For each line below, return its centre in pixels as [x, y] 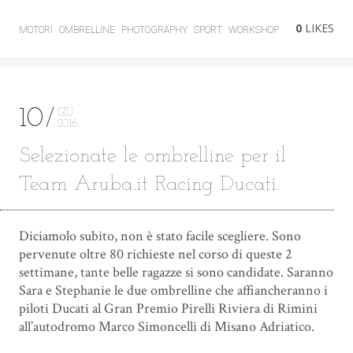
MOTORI [35, 30]
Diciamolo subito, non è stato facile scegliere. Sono [160, 236]
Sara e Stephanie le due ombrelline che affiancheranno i [173, 291]
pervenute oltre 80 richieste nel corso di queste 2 [155, 255]
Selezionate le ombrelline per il [152, 156]
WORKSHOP [253, 30]
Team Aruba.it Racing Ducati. [149, 184]
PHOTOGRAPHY [154, 30]
